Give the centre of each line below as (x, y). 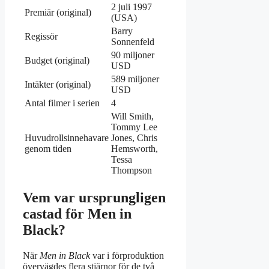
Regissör (41, 36)
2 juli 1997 (131, 7)
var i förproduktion (127, 255)
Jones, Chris (134, 138)
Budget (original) (57, 60)
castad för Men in (77, 213)
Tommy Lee (134, 127)
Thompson (131, 170)
